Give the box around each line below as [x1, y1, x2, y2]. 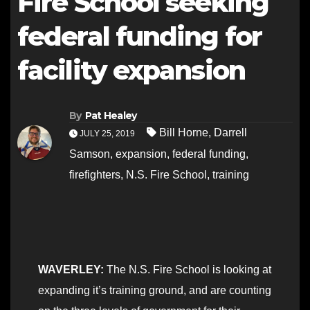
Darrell [214, 127, 247, 139]
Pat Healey [84, 109, 137, 122]
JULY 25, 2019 [77, 129, 137, 139]
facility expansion [17, 54, 245, 86]
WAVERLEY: [38, 264, 107, 276]
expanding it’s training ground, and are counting [38, 284, 271, 297]
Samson [69, 148, 110, 161]
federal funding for [17, 20, 262, 53]
